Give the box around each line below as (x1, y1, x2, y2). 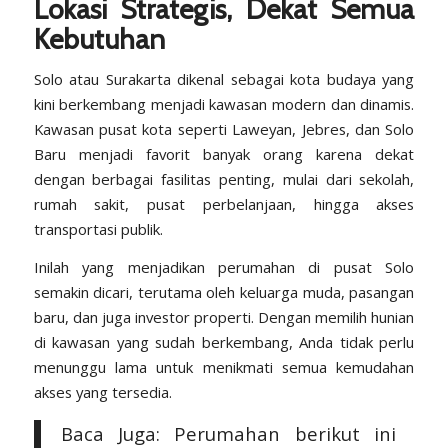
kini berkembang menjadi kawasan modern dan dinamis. (33, 93, 415, 114)
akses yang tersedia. (33, 381, 172, 402)
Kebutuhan (33, 22, 165, 57)
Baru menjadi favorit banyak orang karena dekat (33, 143, 415, 164)
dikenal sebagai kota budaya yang (170, 68, 415, 89)
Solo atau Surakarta (33, 68, 171, 89)
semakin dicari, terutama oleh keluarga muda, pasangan (33, 281, 415, 302)
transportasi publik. (33, 218, 163, 239)
